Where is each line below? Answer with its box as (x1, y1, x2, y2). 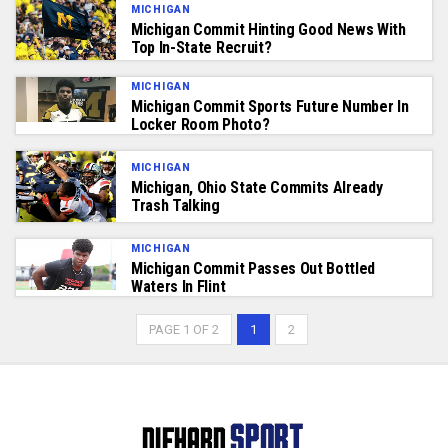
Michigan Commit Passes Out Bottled (131, 258, 376, 278)
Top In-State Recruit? (131, 37, 272, 57)
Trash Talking (131, 195, 220, 215)
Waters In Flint (131, 276, 226, 296)
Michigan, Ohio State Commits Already (131, 177, 383, 197)
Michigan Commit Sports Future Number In (131, 97, 409, 117)
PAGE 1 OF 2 (148, 321, 219, 337)
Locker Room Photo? (131, 115, 270, 135)
